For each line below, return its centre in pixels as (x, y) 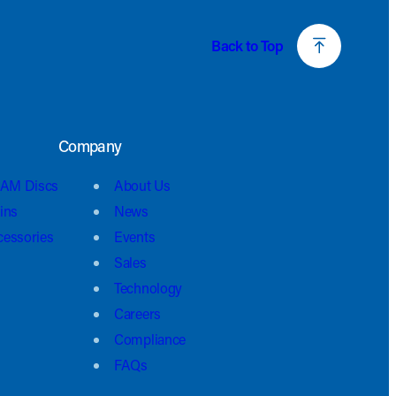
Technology (148, 288)
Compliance (150, 339)
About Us (142, 186)
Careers (137, 314)
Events (135, 237)
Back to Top (247, 46)
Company (90, 146)
